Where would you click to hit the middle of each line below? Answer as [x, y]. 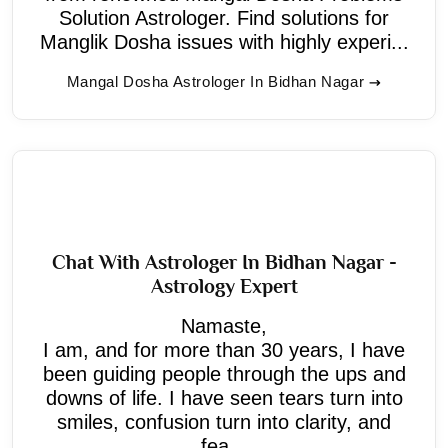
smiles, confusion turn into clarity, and [224, 421]
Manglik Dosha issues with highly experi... [224, 41]
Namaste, [224, 325]
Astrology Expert [224, 285]
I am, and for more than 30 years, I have [224, 349]
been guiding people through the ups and [224, 373]
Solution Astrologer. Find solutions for [224, 17]
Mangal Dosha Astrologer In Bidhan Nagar [215, 81]
